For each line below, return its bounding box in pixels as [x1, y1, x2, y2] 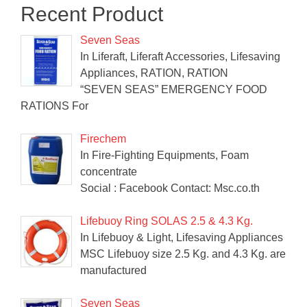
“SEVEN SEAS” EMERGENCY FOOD [80, 83, 267, 95]
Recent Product [21, 2, 163, 25]
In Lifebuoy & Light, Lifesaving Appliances [80, 231, 283, 243]
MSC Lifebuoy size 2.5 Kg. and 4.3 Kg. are [80, 247, 286, 260]
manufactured [80, 264, 147, 276]
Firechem [80, 132, 126, 145]
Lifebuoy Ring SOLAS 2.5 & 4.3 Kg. [80, 214, 253, 227]
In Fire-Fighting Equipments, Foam [80, 149, 249, 161]
